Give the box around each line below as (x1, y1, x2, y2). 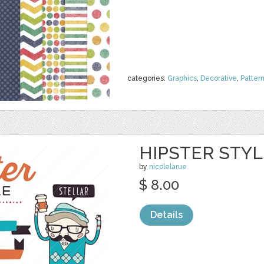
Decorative (200, 74, 237, 82)
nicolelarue (149, 163, 187, 171)
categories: (127, 74, 167, 82)
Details (150, 209, 183, 220)
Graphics (167, 74, 197, 82)
